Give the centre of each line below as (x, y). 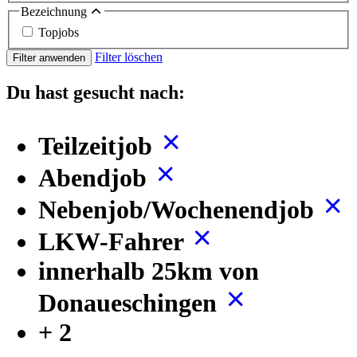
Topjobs (59, 32)
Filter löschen (129, 57)
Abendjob (96, 177)
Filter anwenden (49, 57)
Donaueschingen (131, 302)
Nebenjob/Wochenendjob (179, 209)
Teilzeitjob (98, 145)
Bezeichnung (55, 12)
